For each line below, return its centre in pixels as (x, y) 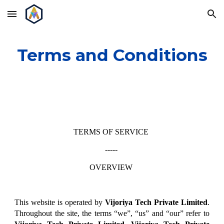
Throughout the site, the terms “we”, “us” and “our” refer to (112, 213)
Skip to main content (43, 18)
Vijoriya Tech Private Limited (156, 202)
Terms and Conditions (112, 55)
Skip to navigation (185, 18)
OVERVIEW (111, 167)
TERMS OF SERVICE (111, 132)
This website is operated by (60, 202)
